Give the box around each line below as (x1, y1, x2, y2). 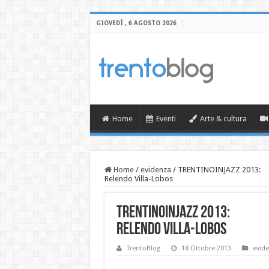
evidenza (140, 165, 171, 174)
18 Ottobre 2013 (181, 244, 231, 252)
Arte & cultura (199, 113, 247, 123)
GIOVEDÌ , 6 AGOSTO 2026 (95, 20, 177, 26)
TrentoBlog (126, 244, 160, 252)
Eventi (156, 113, 176, 123)
